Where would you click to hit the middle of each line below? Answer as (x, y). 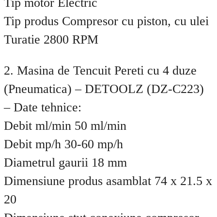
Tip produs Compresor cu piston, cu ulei (106, 21)
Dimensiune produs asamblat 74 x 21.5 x (108, 181)
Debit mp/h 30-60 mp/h (63, 144)
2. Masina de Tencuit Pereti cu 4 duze (100, 70)
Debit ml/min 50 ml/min (65, 125)
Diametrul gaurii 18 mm (65, 162)
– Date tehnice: (43, 107)
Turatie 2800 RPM (51, 40)
